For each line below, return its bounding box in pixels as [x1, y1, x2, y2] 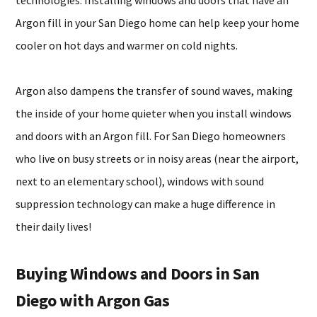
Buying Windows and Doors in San [16, 263, 260, 284]
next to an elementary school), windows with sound [16, 174, 265, 188]
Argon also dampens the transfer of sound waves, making [16, 83, 294, 98]
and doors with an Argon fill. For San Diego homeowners [16, 129, 287, 143]
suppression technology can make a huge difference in [16, 197, 276, 211]
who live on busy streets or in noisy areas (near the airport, [16, 151, 299, 166]
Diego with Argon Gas [16, 289, 170, 311]
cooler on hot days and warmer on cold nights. [16, 38, 238, 52]
